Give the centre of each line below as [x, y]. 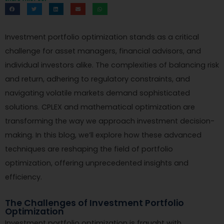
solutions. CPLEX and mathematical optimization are [100, 107]
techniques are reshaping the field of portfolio [89, 149]
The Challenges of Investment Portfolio [94, 203]
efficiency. [23, 177]
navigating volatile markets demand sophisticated [97, 93]
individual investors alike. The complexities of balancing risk [112, 65]
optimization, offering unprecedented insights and [97, 163]
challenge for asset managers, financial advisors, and [103, 51]
